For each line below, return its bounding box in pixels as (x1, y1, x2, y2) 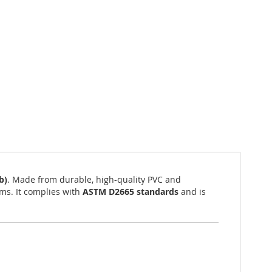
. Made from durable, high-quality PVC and (7, 174, 181, 185)
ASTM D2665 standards (83, 186, 178, 197)
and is (178, 186, 206, 197)
